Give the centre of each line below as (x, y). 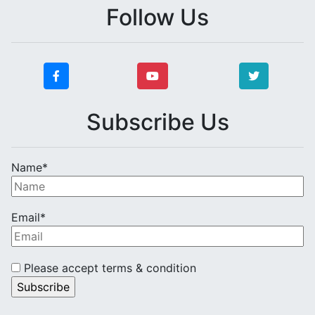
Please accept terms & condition (108, 268)
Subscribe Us (157, 122)
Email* (28, 218)
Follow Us (157, 17)
